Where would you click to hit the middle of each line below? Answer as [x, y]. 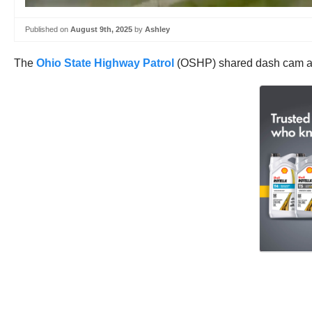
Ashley [157, 29]
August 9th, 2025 [101, 29]
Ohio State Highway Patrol [105, 63]
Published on [48, 29]
